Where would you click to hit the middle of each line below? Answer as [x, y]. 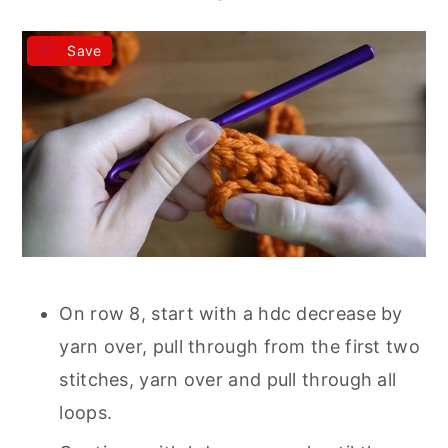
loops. [86, 413]
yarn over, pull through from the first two [239, 347]
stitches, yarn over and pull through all [228, 380]
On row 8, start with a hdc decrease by [231, 314]
